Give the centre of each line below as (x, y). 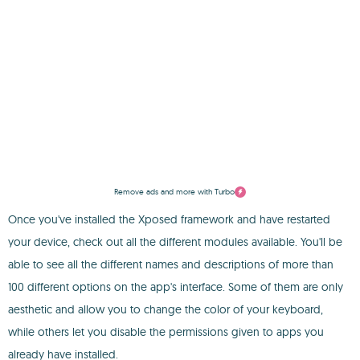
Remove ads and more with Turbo (174, 192)
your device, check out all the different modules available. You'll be (175, 242)
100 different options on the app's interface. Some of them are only (176, 287)
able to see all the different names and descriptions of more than (171, 264)
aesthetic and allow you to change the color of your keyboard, (166, 309)
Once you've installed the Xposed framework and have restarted (169, 219)
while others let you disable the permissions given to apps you (166, 332)
